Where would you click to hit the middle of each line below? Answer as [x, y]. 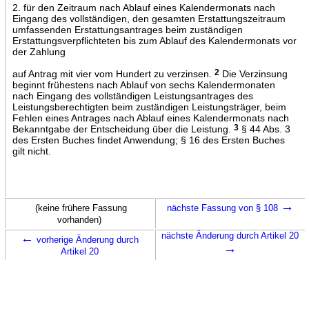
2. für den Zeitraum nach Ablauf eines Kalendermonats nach [143, 7]
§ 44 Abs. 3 [264, 129]
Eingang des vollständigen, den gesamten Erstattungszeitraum [149, 18]
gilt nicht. [31, 151]
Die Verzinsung [253, 73]
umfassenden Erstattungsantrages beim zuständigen [127, 29]
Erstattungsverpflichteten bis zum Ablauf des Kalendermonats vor [154, 40]
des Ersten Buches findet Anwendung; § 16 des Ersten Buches [148, 140]
